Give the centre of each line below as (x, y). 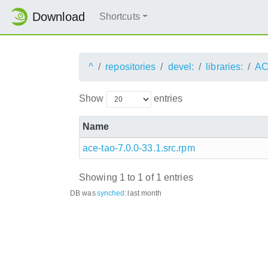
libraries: (225, 66)
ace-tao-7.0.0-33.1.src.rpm (139, 148)
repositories (131, 66)
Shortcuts (119, 17)
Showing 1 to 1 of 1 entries (136, 178)
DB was (83, 193)
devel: (181, 66)
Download (59, 17)
